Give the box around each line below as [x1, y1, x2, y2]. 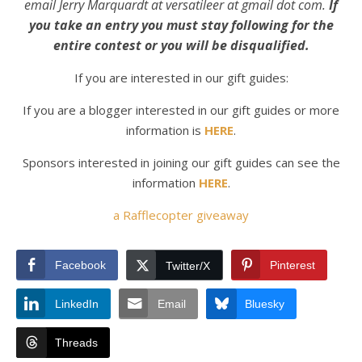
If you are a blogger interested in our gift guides [23, 101, 291, 118]
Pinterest [270, 258, 315, 271]
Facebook [55, 258, 106, 271]
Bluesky [245, 297, 284, 310]
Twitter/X [166, 259, 210, 272]
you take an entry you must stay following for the [28, 15, 334, 34]
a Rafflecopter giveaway [120, 206, 249, 223]
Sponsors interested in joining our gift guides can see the [22, 154, 340, 170]
